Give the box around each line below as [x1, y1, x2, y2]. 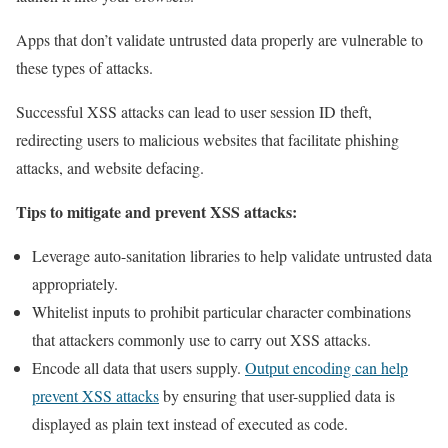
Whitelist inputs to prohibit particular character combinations [32, 301, 411, 323]
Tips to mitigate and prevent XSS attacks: [16, 200, 297, 224]
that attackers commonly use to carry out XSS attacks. [32, 329, 371, 351]
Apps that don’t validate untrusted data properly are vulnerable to [16, 29, 423, 51]
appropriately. [32, 273, 123, 295]
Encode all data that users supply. [32, 357, 245, 379]
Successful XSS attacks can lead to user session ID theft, [16, 101, 372, 123]
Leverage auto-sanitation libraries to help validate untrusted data [32, 245, 432, 267]
